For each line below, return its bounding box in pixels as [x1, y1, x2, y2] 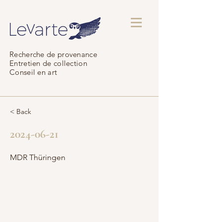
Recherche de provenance [9, 50, 97, 59]
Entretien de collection [9, 58, 87, 68]
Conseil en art [9, 67, 57, 77]
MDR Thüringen [10, 153, 65, 162]
